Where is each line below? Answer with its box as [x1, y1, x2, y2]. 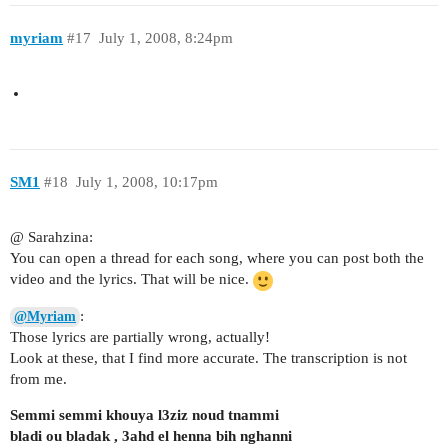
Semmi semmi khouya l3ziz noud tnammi [10, 406, 279, 423]
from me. [10, 370, 67, 387]
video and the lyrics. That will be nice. [10, 271, 253, 288]
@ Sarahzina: [10, 229, 93, 246]
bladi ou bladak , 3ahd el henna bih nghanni [10, 427, 292, 444]
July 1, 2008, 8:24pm [98, 30, 233, 47]
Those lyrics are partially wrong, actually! [10, 328, 270, 345]
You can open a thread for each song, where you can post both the [10, 250, 424, 267]
